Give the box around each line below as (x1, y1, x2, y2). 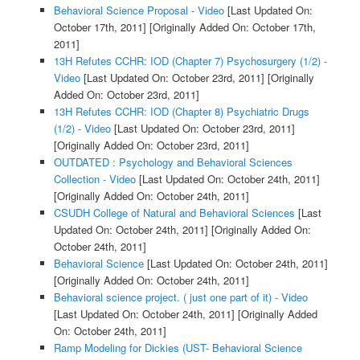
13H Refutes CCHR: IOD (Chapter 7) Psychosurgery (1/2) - (53, 53, 327, 69)
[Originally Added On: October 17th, (145, 19, 316, 35)
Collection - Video (53, 171, 136, 187)
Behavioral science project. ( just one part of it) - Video (53, 289, 308, 305)
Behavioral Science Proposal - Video (53, 2, 224, 18)
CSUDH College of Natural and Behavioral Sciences (53, 205, 295, 221)
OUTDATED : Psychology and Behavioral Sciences (53, 154, 292, 170)
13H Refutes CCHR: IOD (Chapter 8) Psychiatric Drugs (53, 104, 309, 120)
